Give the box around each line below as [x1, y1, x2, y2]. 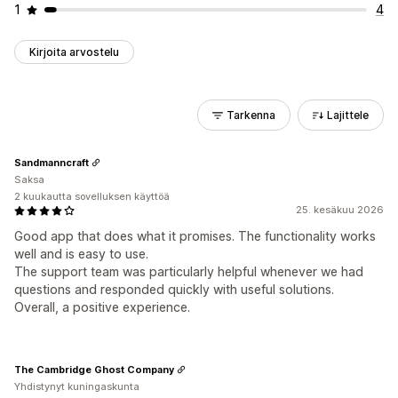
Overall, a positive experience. [14, 299, 190, 314]
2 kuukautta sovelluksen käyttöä [14, 190, 170, 203]
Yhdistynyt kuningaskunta [14, 380, 139, 393]
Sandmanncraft [14, 155, 89, 169]
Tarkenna [227, 108, 275, 122]
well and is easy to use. [14, 246, 148, 261]
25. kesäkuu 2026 [296, 203, 384, 216]
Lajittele [327, 108, 369, 122]
